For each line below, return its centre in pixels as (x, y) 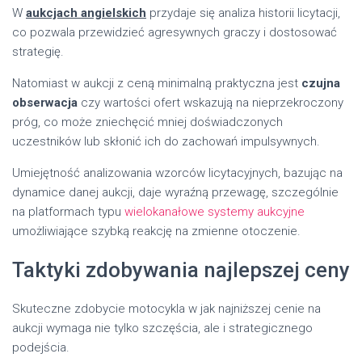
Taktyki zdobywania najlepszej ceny (181, 269)
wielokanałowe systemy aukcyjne (215, 211)
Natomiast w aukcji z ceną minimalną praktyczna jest (157, 83)
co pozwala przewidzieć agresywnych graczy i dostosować (175, 32)
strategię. (38, 51)
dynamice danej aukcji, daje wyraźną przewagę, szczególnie (175, 192)
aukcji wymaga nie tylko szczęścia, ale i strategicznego (162, 328)
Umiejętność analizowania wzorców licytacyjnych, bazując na (177, 173)
